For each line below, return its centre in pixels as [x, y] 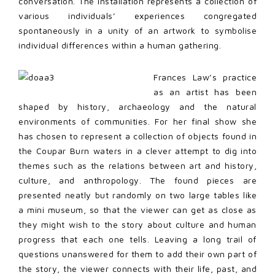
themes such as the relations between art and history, [137, 166]
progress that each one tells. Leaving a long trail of [137, 239]
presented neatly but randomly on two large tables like [137, 195]
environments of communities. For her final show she [137, 122]
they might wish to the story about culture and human [137, 225]
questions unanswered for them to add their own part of [137, 254]
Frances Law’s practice [205, 77]
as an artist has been [205, 92]
